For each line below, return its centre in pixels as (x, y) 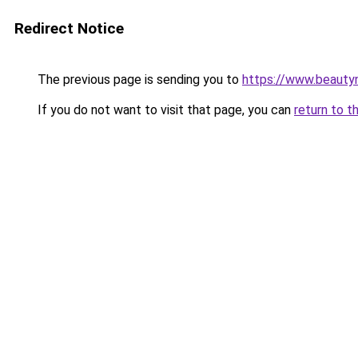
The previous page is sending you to (138, 80)
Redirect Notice (69, 28)
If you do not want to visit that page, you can (164, 110)
